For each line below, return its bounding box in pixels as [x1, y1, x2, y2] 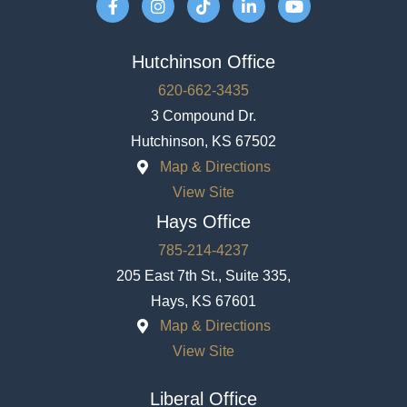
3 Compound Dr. [151, 108, 256, 124]
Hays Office [156, 211, 251, 232]
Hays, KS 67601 [151, 293, 256, 309]
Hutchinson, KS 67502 [131, 134, 276, 150]
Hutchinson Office [132, 52, 275, 73]
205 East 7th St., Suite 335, [116, 267, 291, 283]
